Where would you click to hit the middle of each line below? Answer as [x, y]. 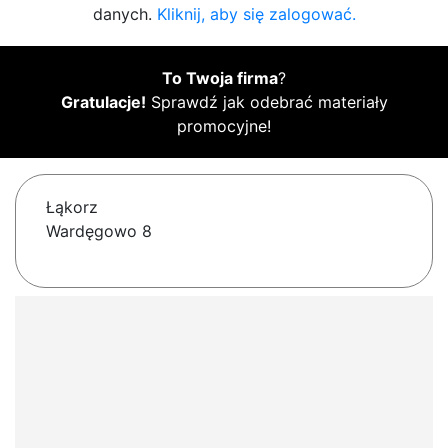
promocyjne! [224, 126]
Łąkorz [72, 207]
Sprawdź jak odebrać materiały [266, 102]
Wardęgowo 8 [99, 231]
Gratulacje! [103, 102]
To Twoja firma [220, 78]
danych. [124, 14]
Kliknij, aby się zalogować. [256, 14]
